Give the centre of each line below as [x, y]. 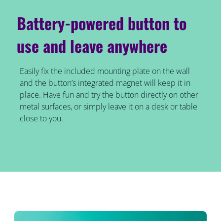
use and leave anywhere [92, 46]
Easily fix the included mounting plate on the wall [105, 71]
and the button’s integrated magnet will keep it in [105, 83]
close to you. [41, 119]
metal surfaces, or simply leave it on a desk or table [108, 107]
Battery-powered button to [102, 23]
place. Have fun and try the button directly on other [109, 95]
